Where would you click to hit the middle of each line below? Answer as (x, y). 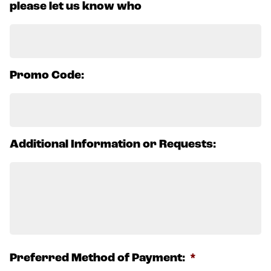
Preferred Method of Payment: (97, 259)
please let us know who (76, 7)
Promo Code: (47, 76)
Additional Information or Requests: (113, 145)
